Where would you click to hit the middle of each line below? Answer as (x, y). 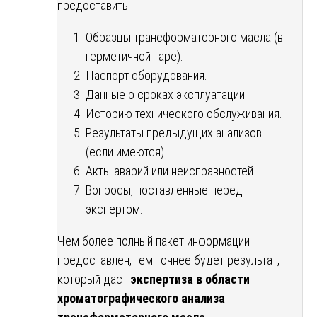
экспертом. (114, 209)
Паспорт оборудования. (146, 75)
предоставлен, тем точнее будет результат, (168, 260)
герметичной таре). (134, 56)
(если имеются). (126, 151)
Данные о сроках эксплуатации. (167, 94)
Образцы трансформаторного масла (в (184, 37)
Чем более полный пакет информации (154, 241)
